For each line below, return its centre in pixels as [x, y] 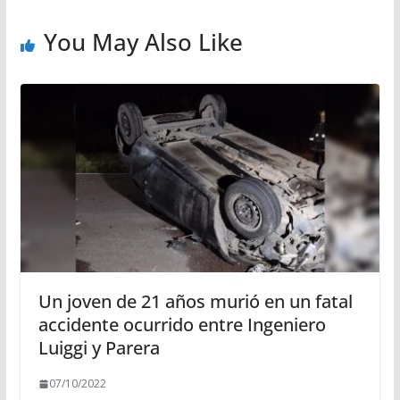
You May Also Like [143, 42]
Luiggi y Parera [99, 348]
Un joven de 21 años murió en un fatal [195, 302]
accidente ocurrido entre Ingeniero [182, 325]
